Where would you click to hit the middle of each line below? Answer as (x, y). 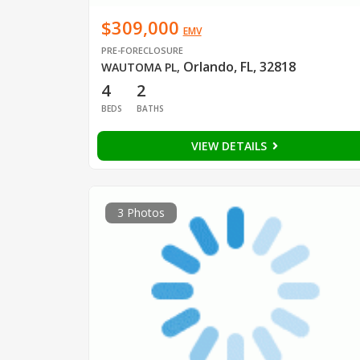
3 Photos (141, 213)
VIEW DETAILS (230, 146)
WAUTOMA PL (139, 67)
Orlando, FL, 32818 (239, 67)
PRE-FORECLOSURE (142, 51)
